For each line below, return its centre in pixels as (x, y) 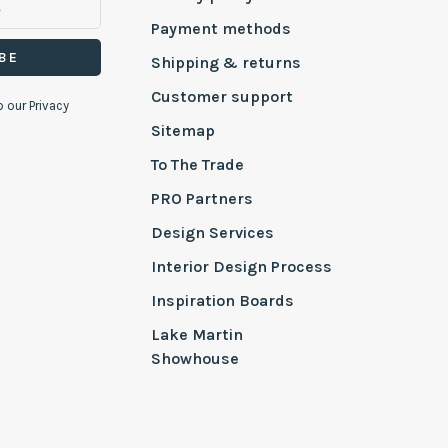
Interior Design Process (241, 267)
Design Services (212, 233)
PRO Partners (201, 199)
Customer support (221, 97)
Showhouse (194, 359)
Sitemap (182, 131)
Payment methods (220, 29)
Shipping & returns (225, 63)
